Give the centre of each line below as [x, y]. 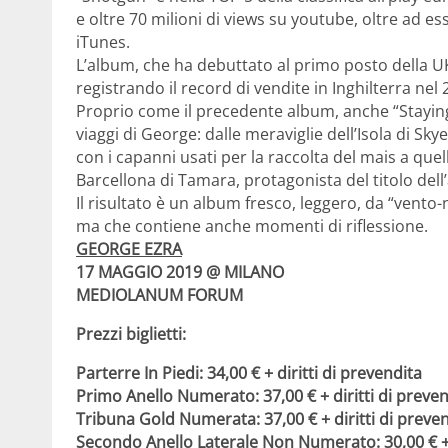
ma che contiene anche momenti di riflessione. [252, 226]
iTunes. [103, 42]
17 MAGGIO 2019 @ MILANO [182, 272]
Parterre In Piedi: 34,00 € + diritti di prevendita [249, 373]
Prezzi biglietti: [131, 334]
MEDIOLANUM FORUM [159, 295]
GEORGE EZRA [129, 249]
